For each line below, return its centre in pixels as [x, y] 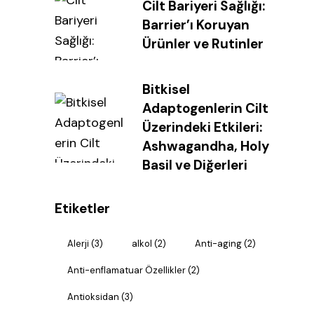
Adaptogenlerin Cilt [205, 109]
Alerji [78, 244]
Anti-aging [218, 244]
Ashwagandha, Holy [206, 146]
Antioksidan [93, 297]
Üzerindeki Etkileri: [202, 128]
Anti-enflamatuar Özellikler [127, 271]
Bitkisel [166, 90]
